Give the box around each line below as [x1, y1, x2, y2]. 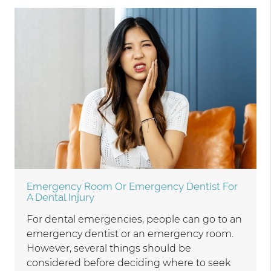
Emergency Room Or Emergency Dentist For [27, 180, 238, 193]
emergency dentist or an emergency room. [27, 228, 234, 240]
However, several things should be [27, 243, 192, 255]
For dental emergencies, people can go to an [27, 214, 243, 226]
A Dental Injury [27, 191, 95, 204]
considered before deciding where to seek [27, 257, 231, 269]
